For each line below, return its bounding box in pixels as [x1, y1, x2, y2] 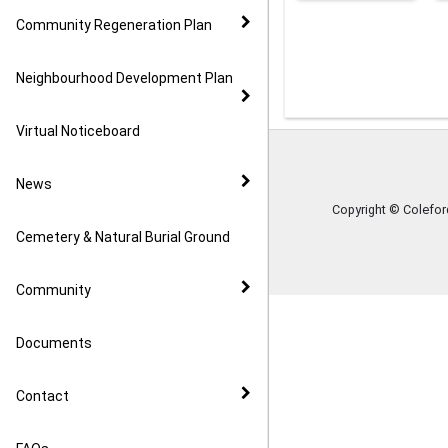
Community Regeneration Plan [16, 17, 212, 33]
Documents [16, 335, 92, 351]
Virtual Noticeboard [16, 123, 140, 139]
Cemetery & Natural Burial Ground [16, 229, 230, 245]
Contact [16, 388, 69, 404]
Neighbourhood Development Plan [16, 70, 233, 86]
